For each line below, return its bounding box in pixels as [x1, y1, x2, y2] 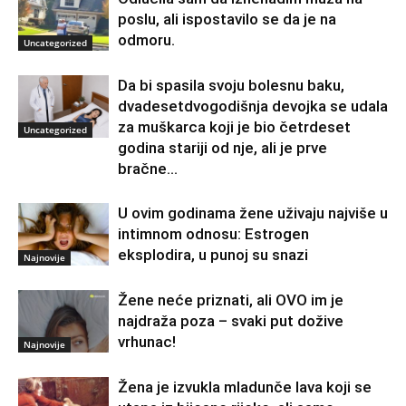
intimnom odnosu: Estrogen [118, 225, 309, 244]
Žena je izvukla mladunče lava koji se [118, 378, 372, 397]
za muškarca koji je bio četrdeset [118, 118, 351, 137]
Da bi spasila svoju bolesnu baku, [118, 76, 344, 95]
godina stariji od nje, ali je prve [118, 139, 327, 158]
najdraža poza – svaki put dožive [118, 312, 343, 331]
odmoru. [118, 31, 175, 50]
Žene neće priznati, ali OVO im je [118, 291, 343, 310]
